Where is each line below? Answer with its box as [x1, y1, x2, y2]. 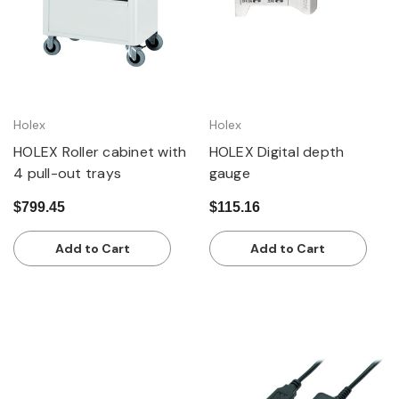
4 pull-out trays [13, 164, 121, 183]
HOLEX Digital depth [208, 142, 345, 162]
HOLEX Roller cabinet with [13, 142, 187, 162]
